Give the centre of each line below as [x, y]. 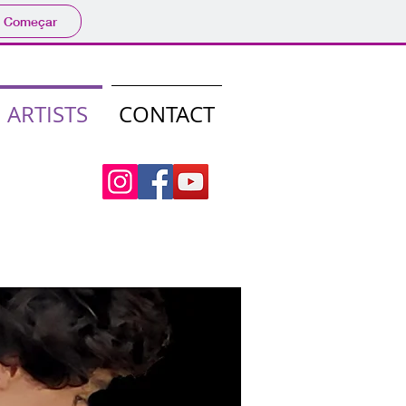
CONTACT [167, 114]
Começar [30, 21]
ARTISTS [47, 114]
